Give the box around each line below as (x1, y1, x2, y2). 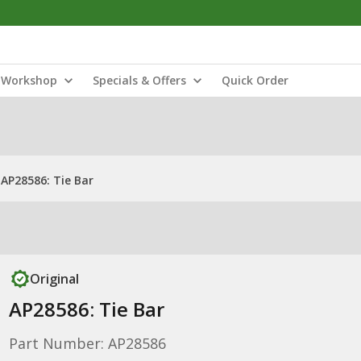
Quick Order (222, 73, 288, 88)
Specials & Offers (93, 73, 186, 88)
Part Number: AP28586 (8, 334, 166, 353)
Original (29, 270, 79, 288)
